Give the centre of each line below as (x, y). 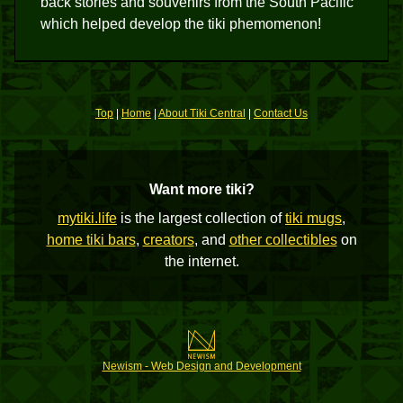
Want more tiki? (201, 189)
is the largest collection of (201, 218)
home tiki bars (91, 240)
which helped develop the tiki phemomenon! (181, 24)
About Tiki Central (202, 113)
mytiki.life (87, 218)
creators (168, 240)
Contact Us (281, 113)
